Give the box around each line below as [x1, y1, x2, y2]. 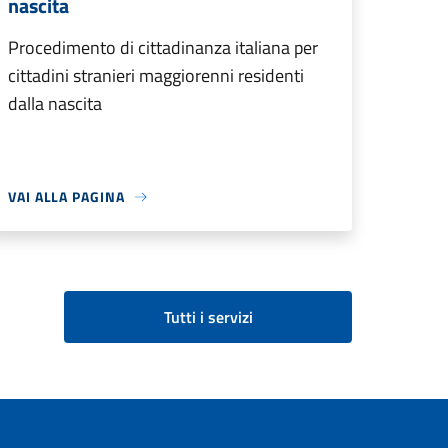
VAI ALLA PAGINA [8, 186, 125, 207]
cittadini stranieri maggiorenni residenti [8, 62, 304, 89]
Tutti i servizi [163, 305, 253, 329]
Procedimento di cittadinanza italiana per [8, 34, 318, 61]
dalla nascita [8, 90, 102, 117]
